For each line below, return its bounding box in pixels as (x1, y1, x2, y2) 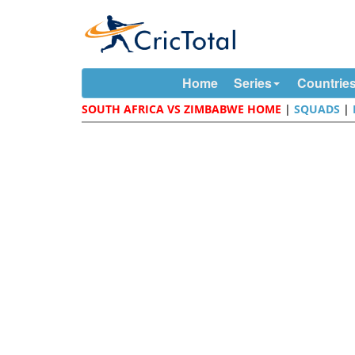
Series (233, 74, 272, 92)
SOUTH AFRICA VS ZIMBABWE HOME (82, 101, 282, 116)
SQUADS (294, 101, 341, 116)
